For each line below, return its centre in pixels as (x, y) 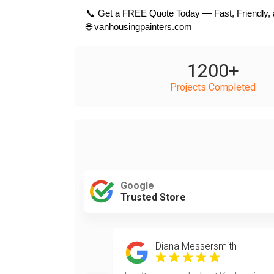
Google (137, 186)
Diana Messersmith (196, 246)
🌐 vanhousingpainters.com (139, 27)
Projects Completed (213, 87)
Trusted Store (153, 197)
